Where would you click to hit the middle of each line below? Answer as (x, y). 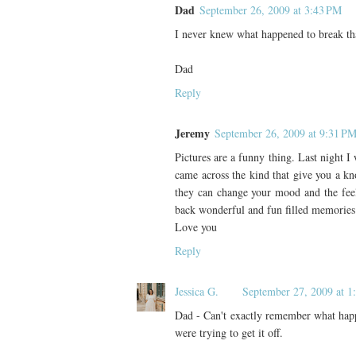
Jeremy (192, 133)
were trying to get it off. (229, 333)
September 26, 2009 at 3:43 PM (271, 10)
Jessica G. (197, 291)
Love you (196, 227)
